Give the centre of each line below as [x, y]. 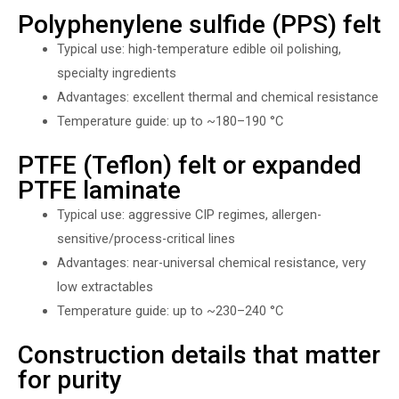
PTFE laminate [99, 190]
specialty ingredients [116, 73]
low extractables [105, 286]
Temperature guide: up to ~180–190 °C [170, 121]
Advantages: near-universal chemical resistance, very [211, 262]
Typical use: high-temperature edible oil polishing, [199, 49]
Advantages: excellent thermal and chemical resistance [217, 97]
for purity [70, 379]
